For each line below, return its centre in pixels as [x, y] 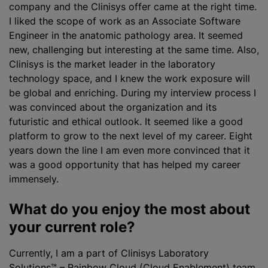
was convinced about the [68, 107]
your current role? [72, 227]
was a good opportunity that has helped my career [125, 165]
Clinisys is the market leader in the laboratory [112, 64]
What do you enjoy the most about [130, 209]
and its [201, 107]
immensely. [34, 179]
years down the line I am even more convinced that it [130, 150]
